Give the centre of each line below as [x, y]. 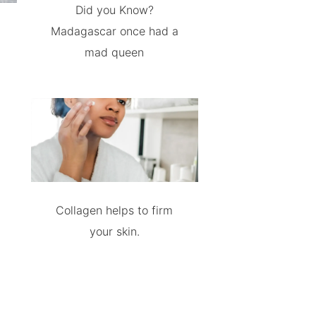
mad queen [115, 52]
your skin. [114, 231]
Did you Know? [114, 10]
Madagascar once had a [114, 31]
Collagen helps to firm [115, 210]
